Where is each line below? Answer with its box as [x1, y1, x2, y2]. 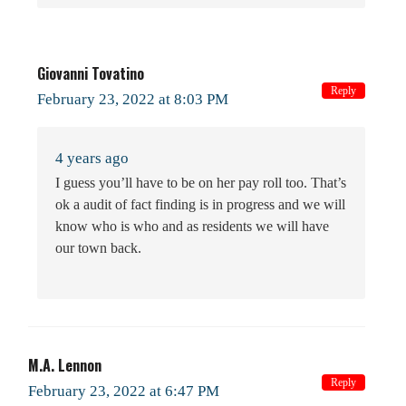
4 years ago [55, 149, 129, 167]
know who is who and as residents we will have [55, 217, 329, 234]
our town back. [55, 239, 141, 256]
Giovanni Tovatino [37, 62, 144, 84]
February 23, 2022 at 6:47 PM [28, 382, 219, 400]
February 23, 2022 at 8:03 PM [37, 90, 228, 108]
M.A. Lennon [28, 353, 101, 376]
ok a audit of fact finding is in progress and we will [55, 196, 345, 212]
